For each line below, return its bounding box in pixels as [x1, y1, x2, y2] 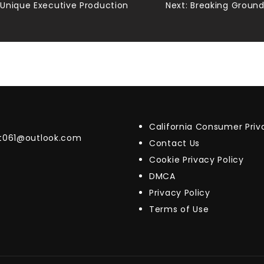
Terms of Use [149, 203, 209, 215]
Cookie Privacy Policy [149, 154, 244, 166]
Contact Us [149, 137, 200, 149]
